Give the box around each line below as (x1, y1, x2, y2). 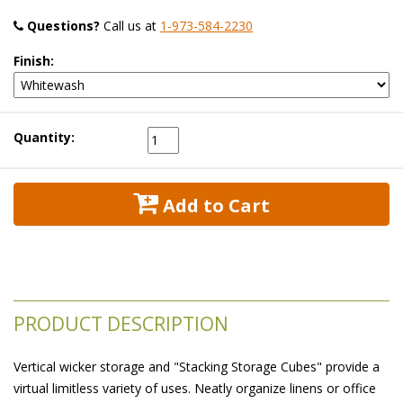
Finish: (13, 51, 54, 69)
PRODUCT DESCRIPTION (13, 310, 228, 336)
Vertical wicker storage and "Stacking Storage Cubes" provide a (13, 357, 380, 375)
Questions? (27, 16, 100, 34)
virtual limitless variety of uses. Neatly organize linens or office (13, 379, 376, 397)
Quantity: (13, 128, 75, 146)
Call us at (100, 16, 160, 34)
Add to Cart (158, 193, 270, 218)
